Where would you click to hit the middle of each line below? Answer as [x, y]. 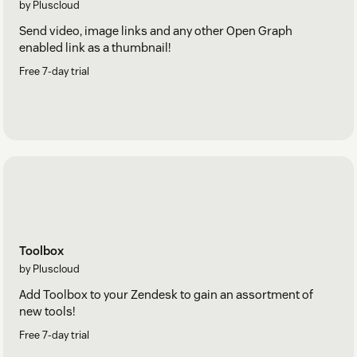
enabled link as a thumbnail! [95, 47]
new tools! [47, 311]
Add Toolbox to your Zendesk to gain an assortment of [166, 294]
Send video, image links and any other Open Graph [156, 31]
